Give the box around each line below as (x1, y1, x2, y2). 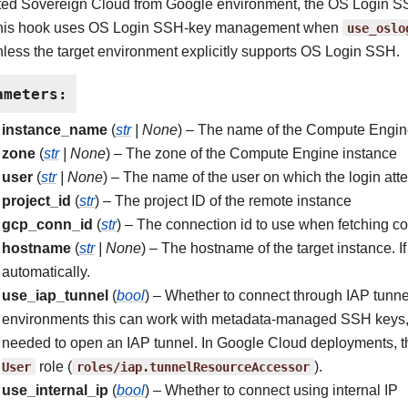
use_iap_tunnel (2, 287, 108, 304)
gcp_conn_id (2, 216, 93, 233)
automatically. (2, 263, 90, 280)
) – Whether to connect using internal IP (145, 382, 398, 399)
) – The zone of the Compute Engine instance (106, 145, 397, 162)
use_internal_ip (2, 382, 108, 399)
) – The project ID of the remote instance (95, 192, 352, 209)
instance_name (2, 121, 107, 138)
